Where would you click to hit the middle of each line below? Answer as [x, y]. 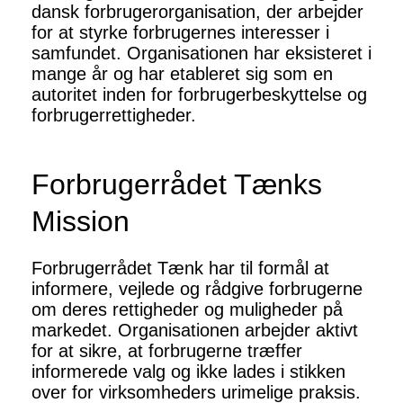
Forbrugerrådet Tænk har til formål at [180, 269]
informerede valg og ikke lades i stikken [188, 372]
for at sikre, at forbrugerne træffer [167, 351]
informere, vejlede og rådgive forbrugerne [197, 289]
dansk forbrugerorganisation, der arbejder [197, 12]
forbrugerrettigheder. [114, 116]
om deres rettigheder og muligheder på [187, 310]
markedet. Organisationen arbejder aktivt [195, 331]
